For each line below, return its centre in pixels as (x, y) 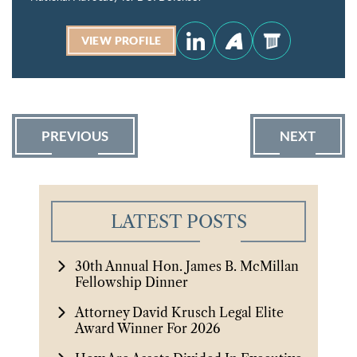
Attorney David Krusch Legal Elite (179, 312)
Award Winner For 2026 (147, 328)
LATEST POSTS (178, 222)
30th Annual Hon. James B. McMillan (187, 266)
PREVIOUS (75, 135)
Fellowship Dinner (131, 282)
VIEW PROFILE (121, 40)
